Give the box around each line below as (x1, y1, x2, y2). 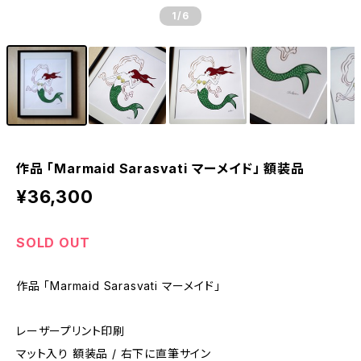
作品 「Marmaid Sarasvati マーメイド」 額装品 (16, 160, 305, 176)
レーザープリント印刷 (16, 324, 125, 338)
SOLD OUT (16, 234, 90, 251)
